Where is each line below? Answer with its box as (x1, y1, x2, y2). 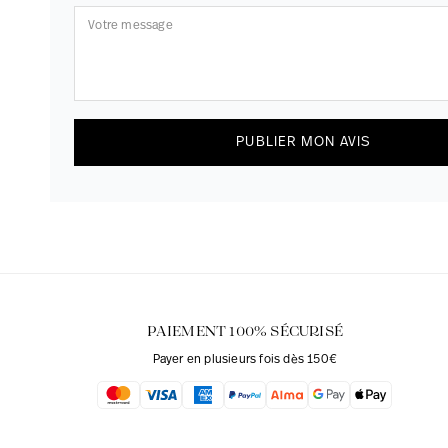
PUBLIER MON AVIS (236, 134, 372, 150)
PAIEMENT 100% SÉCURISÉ (146, 323, 344, 340)
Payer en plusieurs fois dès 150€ (152, 353, 338, 366)
